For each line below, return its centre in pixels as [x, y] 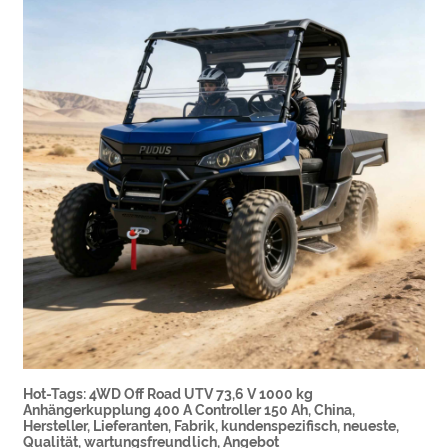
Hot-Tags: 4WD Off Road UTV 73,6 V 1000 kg [168, 394]
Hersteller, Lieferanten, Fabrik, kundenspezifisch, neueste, [211, 426]
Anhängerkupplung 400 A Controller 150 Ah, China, [189, 410]
